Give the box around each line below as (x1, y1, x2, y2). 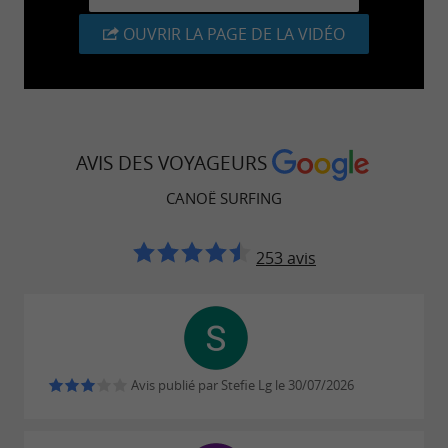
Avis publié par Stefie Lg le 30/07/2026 (128, 376, 354, 394)
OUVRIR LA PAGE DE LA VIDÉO (123, 22, 345, 45)
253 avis (256, 246, 316, 269)
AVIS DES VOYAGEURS (76, 150, 272, 177)
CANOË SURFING (166, 187, 282, 208)
